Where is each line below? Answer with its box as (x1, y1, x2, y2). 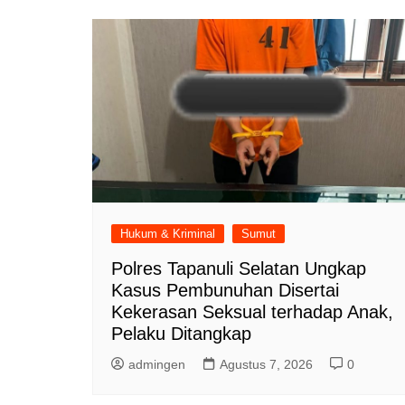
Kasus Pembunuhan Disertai (111, 279, 339, 300)
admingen (128, 356, 185, 372)
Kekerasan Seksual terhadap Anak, (111, 301, 393, 322)
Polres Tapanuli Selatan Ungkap (111, 258, 366, 278)
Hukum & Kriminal (120, 226, 215, 240)
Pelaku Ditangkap (111, 323, 251, 344)
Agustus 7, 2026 (220, 356, 313, 372)
